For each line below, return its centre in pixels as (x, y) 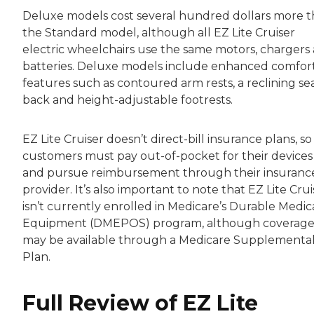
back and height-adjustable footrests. (128, 100)
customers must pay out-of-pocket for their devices (168, 156)
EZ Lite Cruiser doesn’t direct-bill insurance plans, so (167, 139)
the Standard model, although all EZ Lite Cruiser (159, 32)
